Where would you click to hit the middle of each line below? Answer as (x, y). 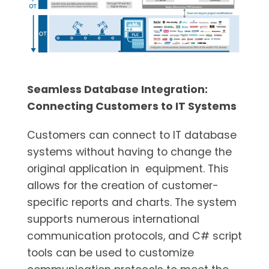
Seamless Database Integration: (117, 89)
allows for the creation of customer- (122, 186)
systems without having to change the (129, 152)
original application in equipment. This (128, 169)
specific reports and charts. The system (131, 202)
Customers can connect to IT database (131, 135)
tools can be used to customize (110, 253)
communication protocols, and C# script (134, 236)
